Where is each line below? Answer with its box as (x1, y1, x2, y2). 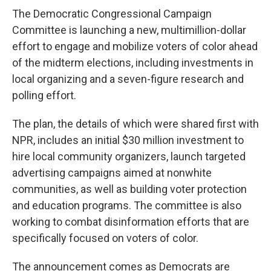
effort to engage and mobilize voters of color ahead (12, 40, 258, 53)
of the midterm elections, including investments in (12, 56, 253, 70)
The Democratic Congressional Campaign (12, 7, 212, 21)
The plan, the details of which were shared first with (12, 117, 259, 131)
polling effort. (12, 89, 76, 102)
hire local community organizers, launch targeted (12, 150, 246, 163)
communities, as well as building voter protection (12, 183, 247, 196)
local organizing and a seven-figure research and (12, 73, 244, 86)
